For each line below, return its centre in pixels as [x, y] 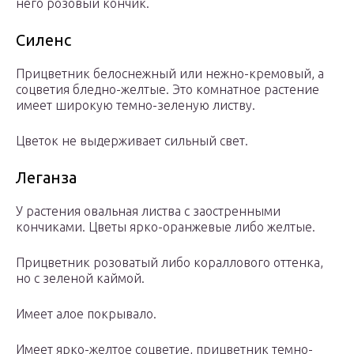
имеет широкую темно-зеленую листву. [136, 105]
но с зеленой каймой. [80, 279]
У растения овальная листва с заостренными [148, 211]
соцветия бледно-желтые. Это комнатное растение [168, 90]
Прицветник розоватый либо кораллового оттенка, [169, 263]
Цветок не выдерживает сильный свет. [132, 141]
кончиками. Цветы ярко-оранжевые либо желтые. [166, 227]
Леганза [46, 178]
